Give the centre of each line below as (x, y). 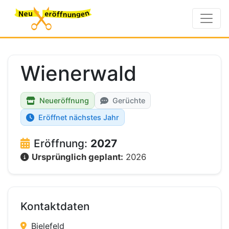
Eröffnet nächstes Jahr (79, 117)
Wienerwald (78, 73)
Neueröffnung (64, 100)
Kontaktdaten (55, 206)
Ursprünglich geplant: (77, 157)
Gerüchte (129, 100)
